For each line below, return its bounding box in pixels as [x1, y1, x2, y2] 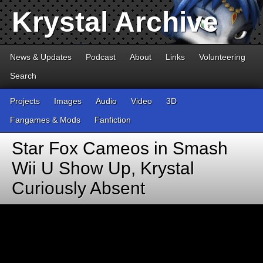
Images [54, 96, 82, 106]
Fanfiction [95, 115, 131, 124]
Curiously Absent [12, 178, 145, 198]
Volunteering [199, 52, 245, 62]
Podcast [86, 52, 116, 62]
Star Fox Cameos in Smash [12, 139, 228, 158]
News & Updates [10, 52, 72, 62]
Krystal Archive [12, 6, 218, 38]
